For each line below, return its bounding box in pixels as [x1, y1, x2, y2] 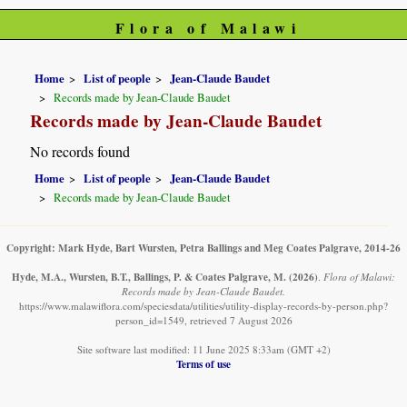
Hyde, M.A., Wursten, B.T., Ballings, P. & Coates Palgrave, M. [12, 269, 286, 285]
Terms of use [176, 356, 231, 372]
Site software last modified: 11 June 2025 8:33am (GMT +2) [76, 342, 331, 357]
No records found [30, 142, 131, 162]
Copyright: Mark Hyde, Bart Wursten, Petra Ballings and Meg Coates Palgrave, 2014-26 [6, 240, 401, 256]
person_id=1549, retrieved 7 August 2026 [114, 313, 293, 328]
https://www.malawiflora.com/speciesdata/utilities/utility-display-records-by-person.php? [19, 299, 388, 313]
